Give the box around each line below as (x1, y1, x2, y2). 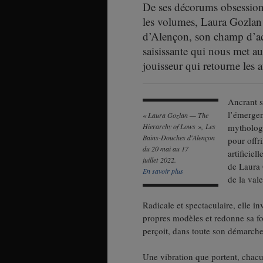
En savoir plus (142, 166, 183, 176)
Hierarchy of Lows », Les (142, 122, 215, 131)
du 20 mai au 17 (142, 144, 188, 153)
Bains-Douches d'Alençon (142, 133, 215, 142)
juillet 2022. (142, 155, 176, 164)
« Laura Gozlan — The (142, 110, 208, 120)
